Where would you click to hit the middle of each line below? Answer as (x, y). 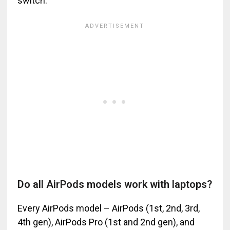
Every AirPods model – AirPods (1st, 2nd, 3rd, (108, 208)
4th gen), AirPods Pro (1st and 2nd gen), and (106, 222)
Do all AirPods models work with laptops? (114, 184)
